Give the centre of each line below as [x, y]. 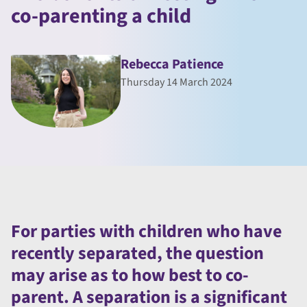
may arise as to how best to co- [130, 275]
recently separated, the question [137, 254]
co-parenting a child [101, 16]
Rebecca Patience [172, 65]
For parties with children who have [146, 232]
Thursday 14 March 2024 [176, 83]
